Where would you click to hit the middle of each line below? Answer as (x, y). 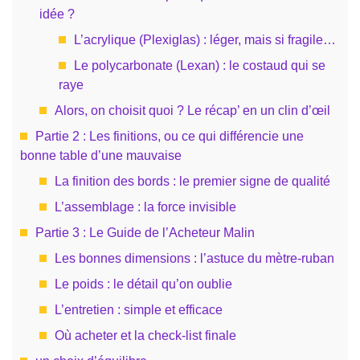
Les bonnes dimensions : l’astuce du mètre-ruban (194, 258)
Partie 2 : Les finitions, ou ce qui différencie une (170, 136)
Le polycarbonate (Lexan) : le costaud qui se (200, 65)
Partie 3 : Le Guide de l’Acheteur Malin (145, 232)
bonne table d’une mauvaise (101, 155)
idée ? (57, 14)
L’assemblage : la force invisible (145, 207)
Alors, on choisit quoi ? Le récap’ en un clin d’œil (192, 110)
